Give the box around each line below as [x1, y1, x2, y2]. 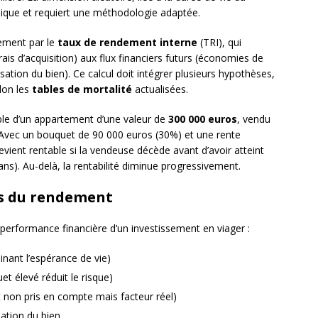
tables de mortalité [32, 82, 132, 97]
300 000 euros [168, 112, 237, 126]
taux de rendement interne [57, 35, 197, 50]
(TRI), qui [197, 35, 241, 50]
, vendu [237, 112, 270, 126]
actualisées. [132, 82, 188, 97]
